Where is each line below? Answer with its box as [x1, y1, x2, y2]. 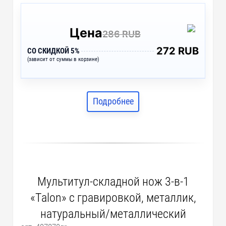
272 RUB [156, 44, 199, 57]
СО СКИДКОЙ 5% [27, 46, 80, 55]
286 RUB [102, 28, 141, 39]
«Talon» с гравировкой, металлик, [30, 190, 196, 205]
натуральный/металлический [40, 206, 186, 221]
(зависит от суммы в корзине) [27, 55, 100, 63]
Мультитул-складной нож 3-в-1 [37, 174, 189, 189]
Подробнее [92, 96, 134, 107]
